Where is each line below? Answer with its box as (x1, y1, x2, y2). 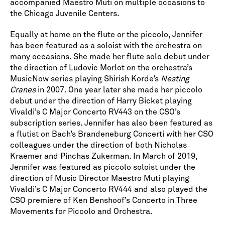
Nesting (161, 75, 189, 83)
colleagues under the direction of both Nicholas (10, 141, 187, 150)
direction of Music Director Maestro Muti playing (10, 174, 189, 183)
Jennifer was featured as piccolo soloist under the (10, 163, 195, 172)
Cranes (10, 86, 36, 94)
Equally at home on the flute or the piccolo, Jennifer (10, 31, 202, 39)
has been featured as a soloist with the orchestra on (10, 42, 202, 50)
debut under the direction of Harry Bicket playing (10, 97, 192, 105)
